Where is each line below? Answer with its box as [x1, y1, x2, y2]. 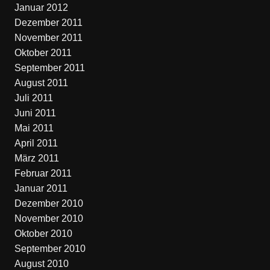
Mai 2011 [14, 123, 54, 133]
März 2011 [14, 153, 59, 163]
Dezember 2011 [14, 17, 83, 28]
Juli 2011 [14, 93, 53, 103]
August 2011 [14, 78, 68, 88]
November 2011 [14, 33, 83, 43]
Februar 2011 [14, 168, 72, 178]
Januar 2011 [14, 183, 67, 193]
